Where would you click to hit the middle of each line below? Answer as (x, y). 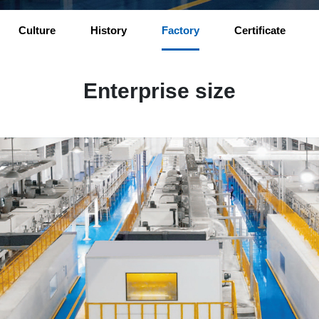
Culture (37, 30)
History (109, 30)
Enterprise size (159, 91)
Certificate (260, 30)
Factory (181, 30)
